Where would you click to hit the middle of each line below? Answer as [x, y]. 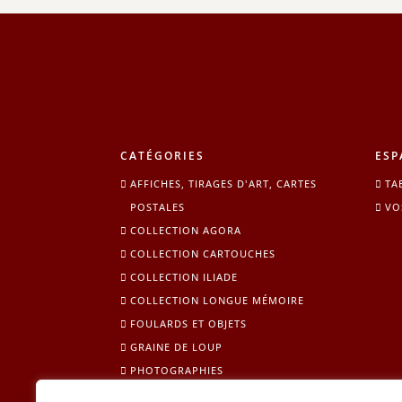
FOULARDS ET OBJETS [189, 323]
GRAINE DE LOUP [177, 346]
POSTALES [158, 206]
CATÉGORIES [163, 155]
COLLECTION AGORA [186, 230]
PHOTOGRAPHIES [177, 370]
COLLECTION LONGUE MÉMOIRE [218, 300]
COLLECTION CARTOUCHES [203, 253]
